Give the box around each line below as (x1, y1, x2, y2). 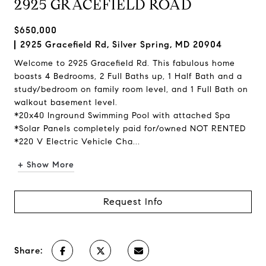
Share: (14, 245, 43, 256)
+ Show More (18, 160, 74, 170)
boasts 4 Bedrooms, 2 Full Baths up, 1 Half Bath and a (14, 71, 242, 81)
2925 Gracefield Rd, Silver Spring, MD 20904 (20, 39, 222, 50)
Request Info (103, 196, 163, 207)
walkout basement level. (14, 97, 118, 107)
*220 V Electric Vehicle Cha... (14, 137, 140, 147)
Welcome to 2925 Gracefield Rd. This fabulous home (14, 58, 235, 68)
